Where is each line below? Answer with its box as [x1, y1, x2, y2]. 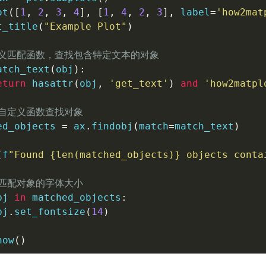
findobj [91, 121, 133, 132]
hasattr [31, 78, 74, 89]
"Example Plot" [43, 21, 127, 32]
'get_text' [109, 78, 169, 89]
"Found [8, 149, 50, 160]
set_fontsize [14, 206, 85, 217]
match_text [174, 121, 234, 132]
